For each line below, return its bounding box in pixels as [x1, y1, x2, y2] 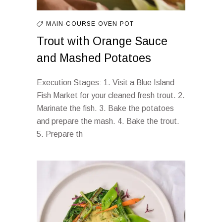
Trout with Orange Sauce [37, 35, 167, 48]
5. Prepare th [37, 130, 83, 138]
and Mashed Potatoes [37, 52, 151, 64]
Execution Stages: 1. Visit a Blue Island [37, 78, 174, 87]
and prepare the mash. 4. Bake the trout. [37, 117, 179, 125]
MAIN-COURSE [46, 20, 98, 27]
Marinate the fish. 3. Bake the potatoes [37, 104, 174, 112]
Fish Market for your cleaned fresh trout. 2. [37, 91, 185, 100]
